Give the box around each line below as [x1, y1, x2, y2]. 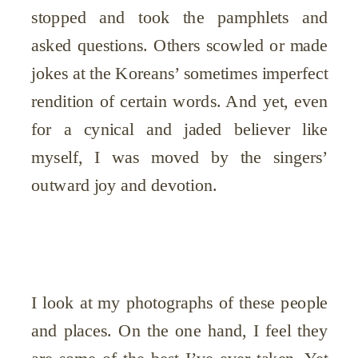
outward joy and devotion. [31, 174, 217, 194]
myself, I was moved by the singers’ [31, 146, 328, 166]
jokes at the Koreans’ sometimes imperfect [31, 62, 328, 82]
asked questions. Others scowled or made [31, 34, 328, 54]
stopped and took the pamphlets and [31, 6, 328, 26]
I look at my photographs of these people [31, 292, 328, 312]
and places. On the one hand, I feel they [31, 320, 328, 340]
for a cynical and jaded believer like [31, 118, 328, 138]
